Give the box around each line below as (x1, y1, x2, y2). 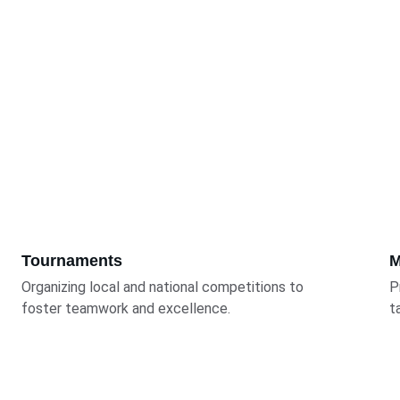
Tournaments (21, 252, 122, 270)
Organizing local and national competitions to (21, 279, 307, 296)
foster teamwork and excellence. (21, 300, 230, 317)
